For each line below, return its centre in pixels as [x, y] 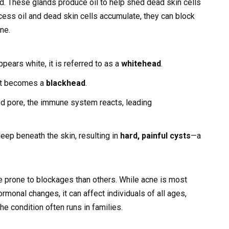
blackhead [66, 83]
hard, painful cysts [155, 136]
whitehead [141, 63]
